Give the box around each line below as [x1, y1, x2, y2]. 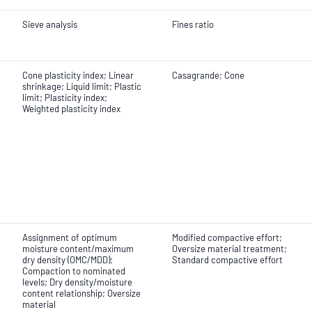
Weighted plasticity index [22, 103, 120, 114]
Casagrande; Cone [172, 70, 244, 81]
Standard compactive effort [172, 254, 283, 265]
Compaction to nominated [22, 265, 125, 276]
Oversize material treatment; [172, 243, 287, 254]
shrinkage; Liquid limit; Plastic [22, 81, 141, 92]
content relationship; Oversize [22, 288, 141, 299]
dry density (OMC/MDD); [22, 254, 113, 265]
